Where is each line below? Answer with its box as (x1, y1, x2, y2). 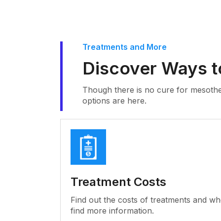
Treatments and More (82, 42, 167, 52)
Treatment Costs (71, 175, 166, 189)
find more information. (71, 206, 154, 216)
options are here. (82, 96, 147, 106)
